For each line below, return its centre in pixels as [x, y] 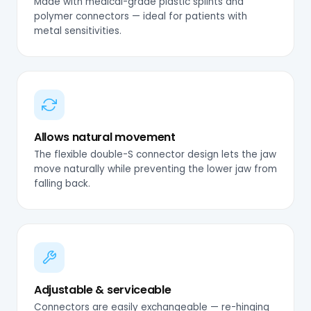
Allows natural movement [105, 137]
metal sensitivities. [78, 31]
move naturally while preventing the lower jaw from [155, 169]
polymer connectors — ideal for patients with [141, 16]
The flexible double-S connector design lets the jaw [155, 154]
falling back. [62, 183]
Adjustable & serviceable [103, 289]
